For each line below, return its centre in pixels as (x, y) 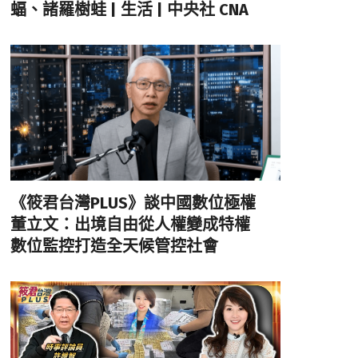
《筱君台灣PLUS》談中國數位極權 (141, 203)
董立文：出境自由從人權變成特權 (138, 224)
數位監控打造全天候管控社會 (114, 246)
